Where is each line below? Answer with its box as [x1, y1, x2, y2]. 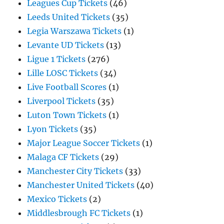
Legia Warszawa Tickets [27, 26, 122, 36]
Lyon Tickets [27, 124, 78, 134]
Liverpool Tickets [27, 96, 96, 106]
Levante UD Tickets [27, 40, 104, 50]
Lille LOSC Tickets [27, 68, 98, 78]
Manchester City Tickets [27, 166, 123, 176]
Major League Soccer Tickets [27, 138, 140, 148]
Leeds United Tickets [27, 12, 110, 22]
